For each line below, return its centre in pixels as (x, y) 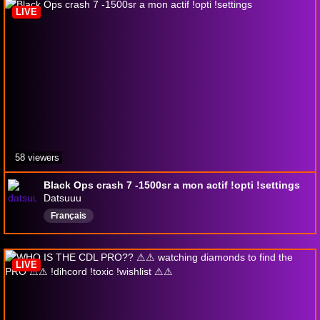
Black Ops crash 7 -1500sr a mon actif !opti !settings (172, 185)
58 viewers (37, 157)
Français (69, 216)
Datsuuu (62, 198)
